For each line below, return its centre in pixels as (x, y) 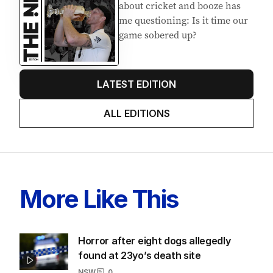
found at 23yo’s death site (140, 255)
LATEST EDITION (136, 84)
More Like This (99, 199)
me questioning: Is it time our (183, 20)
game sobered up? (158, 35)
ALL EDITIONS (136, 113)
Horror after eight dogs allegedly (154, 240)
